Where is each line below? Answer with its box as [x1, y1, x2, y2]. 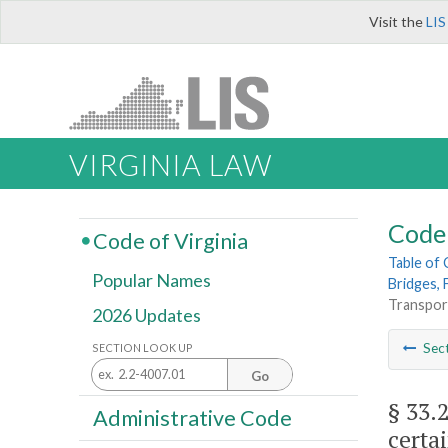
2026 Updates [92, 304, 201, 327]
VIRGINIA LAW [69, 148, 272, 183]
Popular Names [92, 269, 211, 292]
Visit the [369, 13, 426, 30]
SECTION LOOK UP [92, 340, 193, 354]
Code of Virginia [92, 227, 248, 254]
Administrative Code [92, 404, 292, 431]
